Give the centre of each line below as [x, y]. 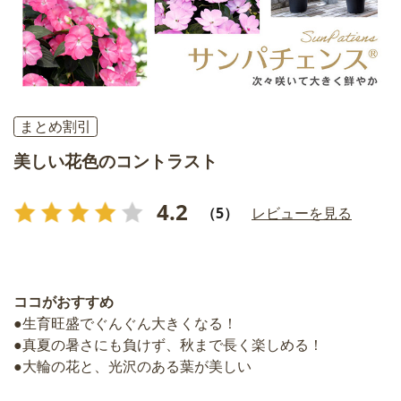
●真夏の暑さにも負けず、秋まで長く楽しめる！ [168, 345]
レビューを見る [302, 213]
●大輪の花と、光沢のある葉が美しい [132, 366]
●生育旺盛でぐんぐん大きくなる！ [125, 323]
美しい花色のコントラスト [115, 162]
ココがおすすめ [64, 302]
